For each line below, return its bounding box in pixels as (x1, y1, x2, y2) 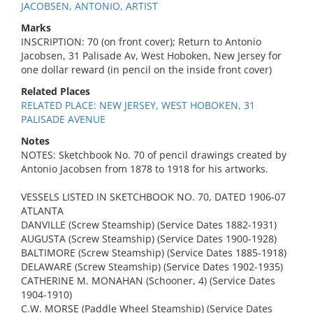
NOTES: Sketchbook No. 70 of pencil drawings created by (21, 148, 286, 161)
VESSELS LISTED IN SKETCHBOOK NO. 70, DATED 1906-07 (21, 190, 286, 203)
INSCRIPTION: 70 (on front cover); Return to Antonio (21, 35, 261, 48)
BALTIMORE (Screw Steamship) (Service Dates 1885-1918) (21, 246, 286, 259)
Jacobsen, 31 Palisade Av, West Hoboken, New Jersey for (21, 49, 282, 62)
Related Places (21, 85, 90, 98)
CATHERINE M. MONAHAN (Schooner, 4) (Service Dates (21, 274, 275, 287)
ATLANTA (21, 204, 64, 217)
